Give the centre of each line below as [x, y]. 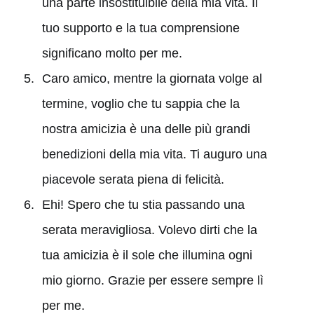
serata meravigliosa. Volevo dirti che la [149, 230]
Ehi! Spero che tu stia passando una [143, 204]
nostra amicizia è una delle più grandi [146, 129]
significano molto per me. [112, 53]
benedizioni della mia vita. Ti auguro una [154, 154]
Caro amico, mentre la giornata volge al [152, 78]
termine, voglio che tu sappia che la [141, 103]
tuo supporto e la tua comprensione [141, 28]
